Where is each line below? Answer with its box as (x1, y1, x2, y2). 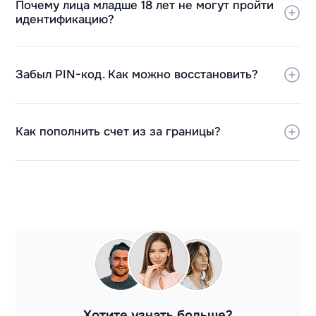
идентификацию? (16, 11, 115, 27)
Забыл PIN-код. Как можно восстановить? (16, 67, 259, 83)
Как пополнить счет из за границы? (16, 123, 221, 139)
